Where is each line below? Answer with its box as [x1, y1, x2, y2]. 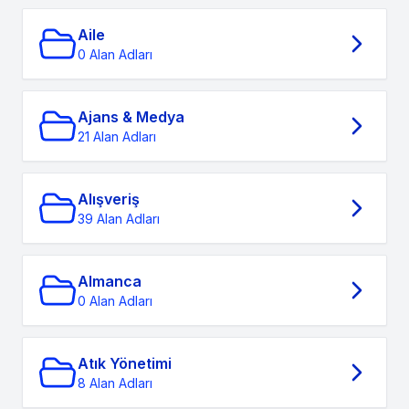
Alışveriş [78, 190, 140, 208]
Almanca [78, 272, 142, 290]
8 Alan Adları [78, 375, 152, 391]
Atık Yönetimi [78, 354, 172, 372]
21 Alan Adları [78, 129, 156, 144]
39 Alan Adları [78, 211, 160, 226]
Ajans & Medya [78, 108, 184, 126]
